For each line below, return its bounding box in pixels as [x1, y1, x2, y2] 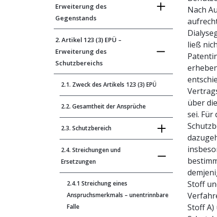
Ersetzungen [61, 157, 96, 166]
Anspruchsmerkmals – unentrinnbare [67, 191, 169, 199]
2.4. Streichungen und [61, 146, 121, 154]
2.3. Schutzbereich [61, 124, 111, 132]
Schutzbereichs [55, 59, 103, 67]
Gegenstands [55, 14, 96, 22]
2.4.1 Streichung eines [67, 179, 127, 187]
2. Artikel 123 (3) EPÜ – [55, 35, 122, 44]
